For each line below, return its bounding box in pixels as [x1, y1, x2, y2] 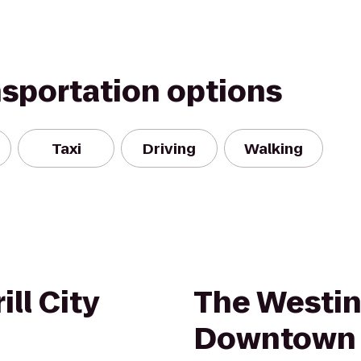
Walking [244, 138, 303, 159]
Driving [143, 138, 196, 159]
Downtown [193, 318, 356, 359]
